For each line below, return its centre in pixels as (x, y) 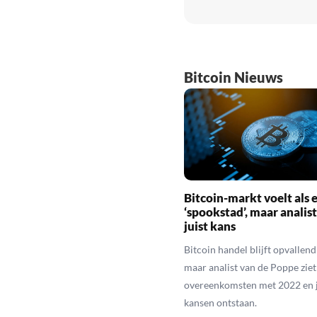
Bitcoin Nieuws (233, 77)
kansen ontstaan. (220, 302)
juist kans (209, 226)
